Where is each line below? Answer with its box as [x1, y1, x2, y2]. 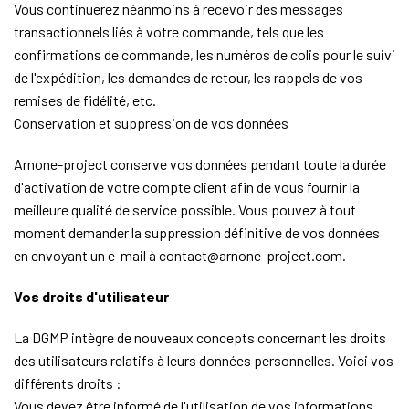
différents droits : [14, 374, 121, 392]
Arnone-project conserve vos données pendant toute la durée [14, 155, 386, 173]
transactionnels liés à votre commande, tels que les [14, 23, 324, 40]
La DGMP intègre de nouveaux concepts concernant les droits [14, 329, 386, 346]
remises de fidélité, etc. [14, 91, 156, 109]
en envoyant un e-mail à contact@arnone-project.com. [14, 246, 346, 264]
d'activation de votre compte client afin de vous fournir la [14, 178, 360, 195]
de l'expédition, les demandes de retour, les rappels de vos [14, 68, 362, 86]
